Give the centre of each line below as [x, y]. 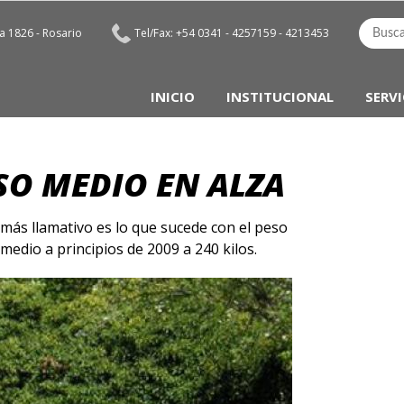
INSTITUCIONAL [280, 96]
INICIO [173, 96]
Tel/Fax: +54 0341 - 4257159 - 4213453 [230, 32]
